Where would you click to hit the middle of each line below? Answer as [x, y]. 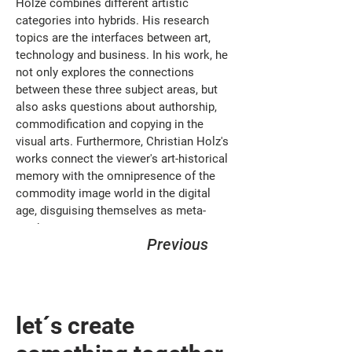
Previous [178, 244]
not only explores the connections [106, 72]
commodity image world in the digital [115, 193]
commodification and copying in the [111, 124]
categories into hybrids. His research [114, 20]
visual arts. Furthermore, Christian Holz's [124, 141]
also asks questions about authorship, [118, 107]
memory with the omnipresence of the [117, 176]
